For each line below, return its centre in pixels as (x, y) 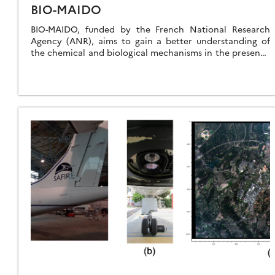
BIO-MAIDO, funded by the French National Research (150, 29)
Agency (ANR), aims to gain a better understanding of (150, 40)
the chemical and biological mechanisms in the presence (150, 52)
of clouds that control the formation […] (114, 64)
